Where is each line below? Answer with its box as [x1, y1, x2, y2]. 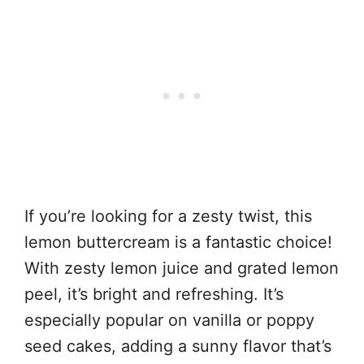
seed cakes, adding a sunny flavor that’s [24, 336, 331, 356]
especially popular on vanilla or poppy [24, 310, 314, 330]
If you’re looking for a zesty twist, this [24, 206, 312, 226]
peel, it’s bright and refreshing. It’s [24, 284, 284, 304]
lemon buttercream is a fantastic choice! [24, 232, 332, 252]
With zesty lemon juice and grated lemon [24, 258, 339, 278]
